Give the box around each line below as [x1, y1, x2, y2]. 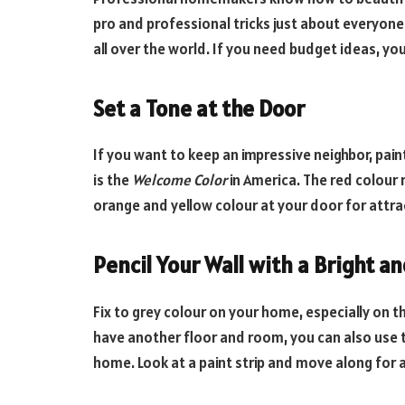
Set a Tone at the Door [93, 93, 305, 123]
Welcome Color [132, 170, 230, 191]
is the [93, 170, 132, 191]
